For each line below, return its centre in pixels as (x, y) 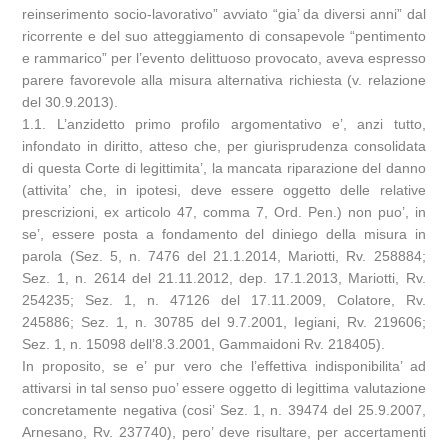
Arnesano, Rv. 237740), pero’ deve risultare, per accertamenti (224, 432)
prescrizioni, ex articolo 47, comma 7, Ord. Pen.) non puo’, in (224, 212)
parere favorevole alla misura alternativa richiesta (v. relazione (224, 80)
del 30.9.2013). (70, 102)
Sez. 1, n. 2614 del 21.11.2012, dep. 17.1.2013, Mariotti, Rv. (224, 278)
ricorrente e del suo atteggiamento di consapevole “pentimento (224, 36)
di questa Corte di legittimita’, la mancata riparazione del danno (224, 168)
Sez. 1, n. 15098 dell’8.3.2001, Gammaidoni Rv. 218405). (204, 344)
